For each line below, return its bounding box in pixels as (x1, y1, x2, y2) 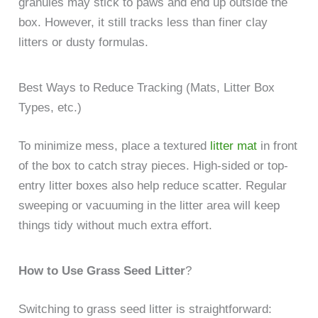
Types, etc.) (18, 101, 82, 115)
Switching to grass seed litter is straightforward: (18, 302, 273, 316)
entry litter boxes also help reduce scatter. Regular (18, 178, 287, 192)
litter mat (210, 138, 261, 153)
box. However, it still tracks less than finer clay (18, 15, 268, 29)
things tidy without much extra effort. (18, 218, 213, 232)
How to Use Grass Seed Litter (18, 264, 186, 278)
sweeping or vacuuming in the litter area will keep (18, 198, 280, 212)
